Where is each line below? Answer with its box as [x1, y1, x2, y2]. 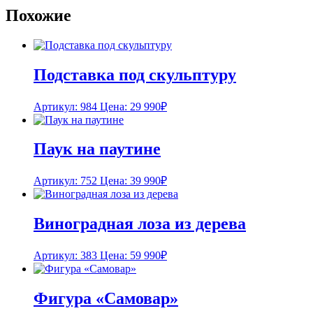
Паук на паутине [34, 140, 161, 159]
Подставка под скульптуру [34, 65, 236, 84]
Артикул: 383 [34, 249, 97, 262]
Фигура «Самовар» [34, 289, 178, 308]
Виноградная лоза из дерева [34, 214, 246, 233]
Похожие [6, 6, 71, 24]
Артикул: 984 [34, 100, 97, 112]
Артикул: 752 [34, 175, 97, 187]
